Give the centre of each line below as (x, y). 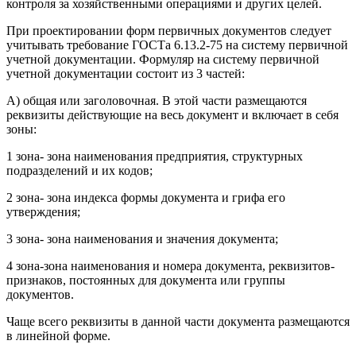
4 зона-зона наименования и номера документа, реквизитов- (170, 266)
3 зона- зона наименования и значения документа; (142, 239)
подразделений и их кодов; (79, 171)
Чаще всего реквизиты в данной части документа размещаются (178, 322)
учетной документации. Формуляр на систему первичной (163, 60)
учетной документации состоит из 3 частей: (126, 74)
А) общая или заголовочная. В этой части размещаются (157, 101)
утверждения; (43, 212)
